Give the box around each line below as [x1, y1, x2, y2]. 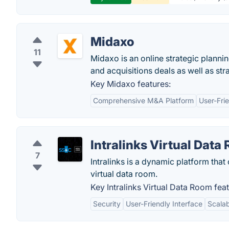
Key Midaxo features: [90, 79, 171, 89]
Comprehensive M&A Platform [93, 96, 194, 105]
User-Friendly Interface [126, 199, 202, 208]
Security [93, 199, 121, 208]
